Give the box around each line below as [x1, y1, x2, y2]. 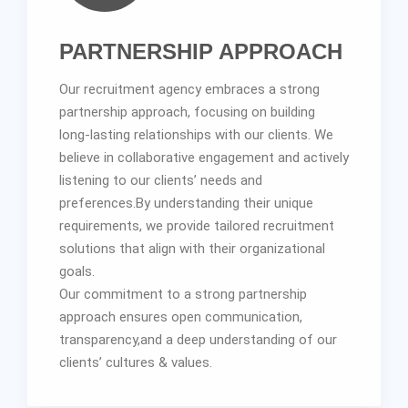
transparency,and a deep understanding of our [59, 331, 337, 348]
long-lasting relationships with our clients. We [59, 126, 333, 143]
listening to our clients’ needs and [59, 171, 262, 189]
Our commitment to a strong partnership [59, 285, 307, 302]
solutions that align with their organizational [59, 240, 325, 257]
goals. [59, 262, 95, 280]
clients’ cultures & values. [59, 353, 212, 371]
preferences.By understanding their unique [59, 194, 313, 211]
